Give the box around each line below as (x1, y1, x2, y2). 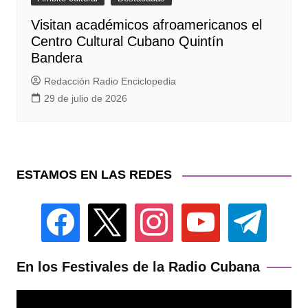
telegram (227, 206, 270, 218)
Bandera (30, 50, 82, 66)
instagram (133, 206, 182, 218)
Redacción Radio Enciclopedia (43, 76, 176, 87)
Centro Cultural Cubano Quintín (30, 34, 223, 49)
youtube (180, 206, 220, 218)
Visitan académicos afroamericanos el (30, 17, 262, 33)
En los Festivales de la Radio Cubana (16, 259, 260, 275)
